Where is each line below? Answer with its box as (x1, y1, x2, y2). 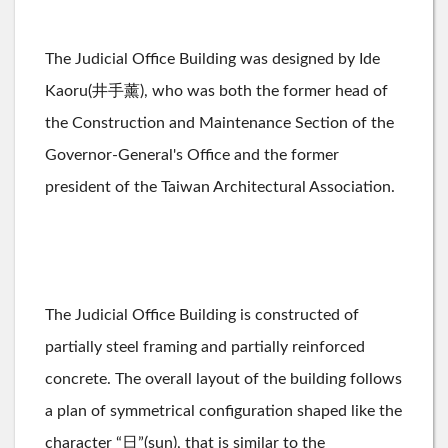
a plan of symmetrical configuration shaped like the (45, 403, 402, 419)
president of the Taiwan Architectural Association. (45, 179, 395, 195)
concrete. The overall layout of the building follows (45, 371, 402, 387)
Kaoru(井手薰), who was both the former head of (45, 83, 388, 99)
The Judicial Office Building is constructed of (45, 307, 359, 323)
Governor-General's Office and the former (45, 147, 339, 163)
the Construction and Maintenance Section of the (45, 115, 394, 131)
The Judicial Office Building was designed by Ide (45, 51, 380, 67)
